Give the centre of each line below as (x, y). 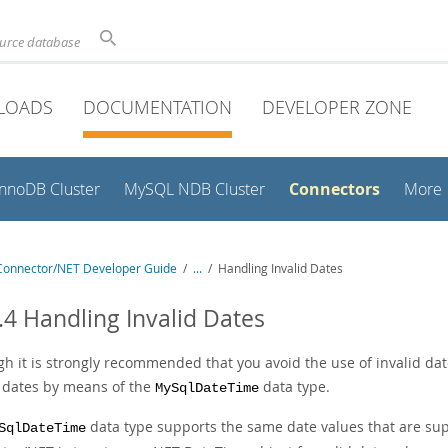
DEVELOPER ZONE (337, 107)
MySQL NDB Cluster (194, 189)
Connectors (334, 189)
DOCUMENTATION (157, 107)
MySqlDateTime (207, 388)
